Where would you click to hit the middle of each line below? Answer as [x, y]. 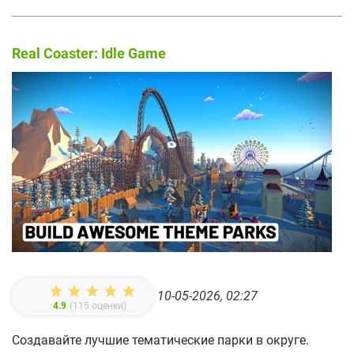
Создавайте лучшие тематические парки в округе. [160, 341]
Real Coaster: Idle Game [89, 54]
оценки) [108, 306]
